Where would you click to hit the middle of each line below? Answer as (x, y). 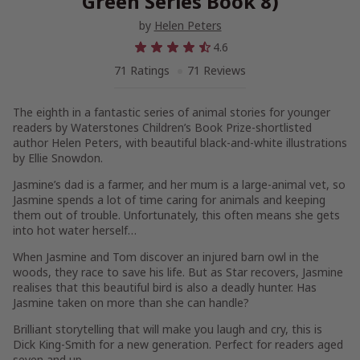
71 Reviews (217, 70)
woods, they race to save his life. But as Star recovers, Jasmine (178, 272)
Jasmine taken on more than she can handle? (131, 303)
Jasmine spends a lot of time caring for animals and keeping (169, 200)
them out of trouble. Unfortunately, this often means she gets (176, 215)
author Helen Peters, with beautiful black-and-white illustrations (180, 143)
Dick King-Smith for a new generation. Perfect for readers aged (178, 344)
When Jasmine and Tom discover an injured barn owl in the (166, 257)
